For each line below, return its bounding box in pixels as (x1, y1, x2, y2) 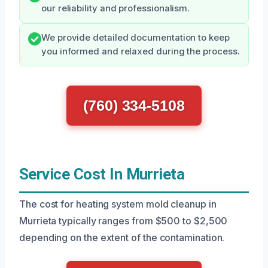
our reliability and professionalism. (41, 3, 190, 14)
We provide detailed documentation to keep (41, 32, 230, 43)
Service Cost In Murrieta (19, 165, 185, 183)
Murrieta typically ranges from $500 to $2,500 (19, 215, 228, 227)
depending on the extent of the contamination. (19, 232, 225, 243)
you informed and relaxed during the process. (41, 46, 240, 57)
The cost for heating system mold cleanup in (19, 198, 217, 210)
